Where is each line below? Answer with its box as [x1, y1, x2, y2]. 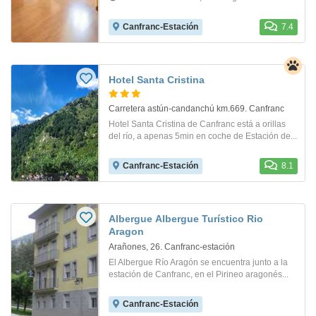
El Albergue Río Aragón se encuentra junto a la [109, 257, 288, 267]
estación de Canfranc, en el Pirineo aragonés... [109, 269, 288, 279]
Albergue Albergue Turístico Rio [109, 212, 263, 224]
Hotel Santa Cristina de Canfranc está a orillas [109, 119, 286, 129]
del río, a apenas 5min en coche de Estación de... [109, 130, 297, 141]
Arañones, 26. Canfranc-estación [109, 241, 235, 252]
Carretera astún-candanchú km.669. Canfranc [109, 103, 284, 114]
